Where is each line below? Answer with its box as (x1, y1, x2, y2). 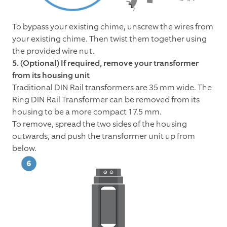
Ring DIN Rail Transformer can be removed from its (12, 94, 200, 105)
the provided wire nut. (12, 46, 96, 57)
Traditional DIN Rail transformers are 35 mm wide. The (12, 82, 212, 93)
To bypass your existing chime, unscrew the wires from (12, 21, 213, 32)
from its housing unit (12, 70, 90, 81)
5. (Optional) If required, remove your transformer (12, 58, 199, 69)
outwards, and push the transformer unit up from (12, 131, 195, 142)
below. (12, 143, 38, 154)
